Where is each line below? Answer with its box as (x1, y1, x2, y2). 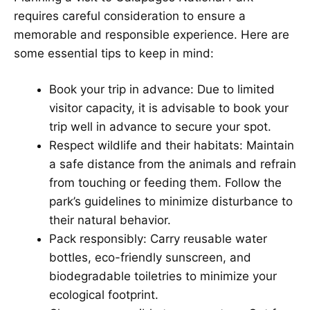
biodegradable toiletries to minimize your (49, 269, 277, 284)
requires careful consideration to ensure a (14, 8, 246, 23)
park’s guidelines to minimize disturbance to (49, 194, 293, 209)
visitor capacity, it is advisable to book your (49, 101, 289, 116)
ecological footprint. (49, 288, 158, 302)
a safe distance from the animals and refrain (49, 157, 296, 172)
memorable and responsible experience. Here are (14, 27, 289, 42)
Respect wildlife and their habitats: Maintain (49, 138, 294, 153)
